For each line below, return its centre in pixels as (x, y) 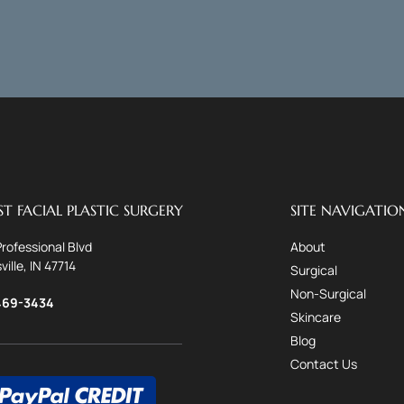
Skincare (315, 317)
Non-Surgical (328, 293)
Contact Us (323, 363)
